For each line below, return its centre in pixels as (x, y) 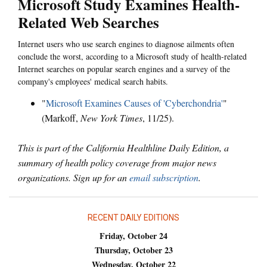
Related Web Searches (89, 23)
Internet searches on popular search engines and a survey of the (124, 69)
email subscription (164, 177)
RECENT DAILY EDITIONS (133, 217)
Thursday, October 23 (133, 250)
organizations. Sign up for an (74, 177)
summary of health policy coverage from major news (117, 162)
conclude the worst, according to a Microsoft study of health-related (132, 57)
